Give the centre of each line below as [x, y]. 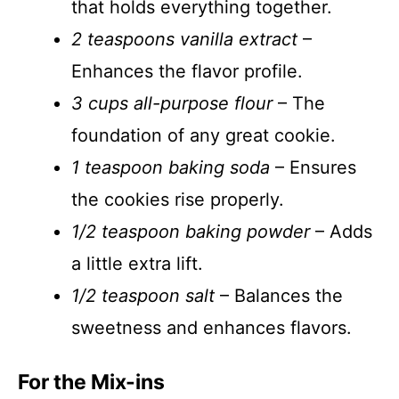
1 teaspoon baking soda [171, 167]
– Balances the [279, 296]
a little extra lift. [137, 264]
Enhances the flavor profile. [187, 71]
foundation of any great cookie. [204, 135]
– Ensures [313, 167]
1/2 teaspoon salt [143, 296]
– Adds [341, 232]
